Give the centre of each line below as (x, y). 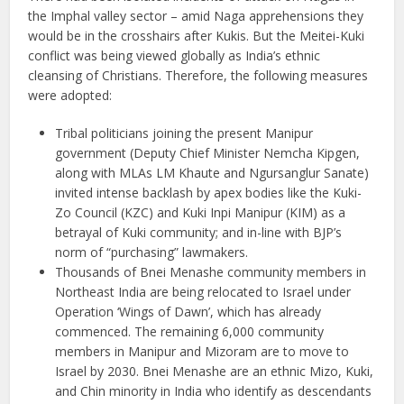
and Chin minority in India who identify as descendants (214, 391)
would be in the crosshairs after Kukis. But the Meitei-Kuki (197, 36)
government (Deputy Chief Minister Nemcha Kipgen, (208, 153)
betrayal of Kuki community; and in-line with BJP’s (199, 233)
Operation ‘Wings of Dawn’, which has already (188, 312)
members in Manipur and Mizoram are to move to (202, 352)
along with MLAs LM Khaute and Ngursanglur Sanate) (212, 173)
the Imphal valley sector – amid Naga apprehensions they (196, 16)
